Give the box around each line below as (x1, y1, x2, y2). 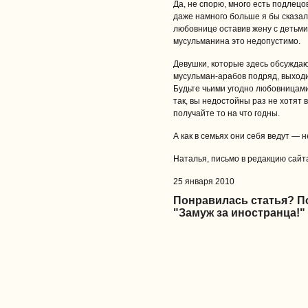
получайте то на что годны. (173, 109, 280, 118)
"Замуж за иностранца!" (173, 207, 305, 219)
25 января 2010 (173, 177, 234, 186)
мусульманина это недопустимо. (173, 36, 300, 46)
